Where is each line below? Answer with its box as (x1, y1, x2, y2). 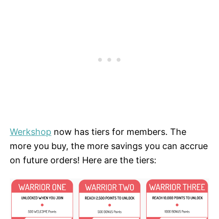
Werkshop (10, 126, 51, 137)
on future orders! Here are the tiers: (10, 154, 156, 165)
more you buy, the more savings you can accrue (10, 140, 208, 151)
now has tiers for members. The (51, 126, 186, 137)
